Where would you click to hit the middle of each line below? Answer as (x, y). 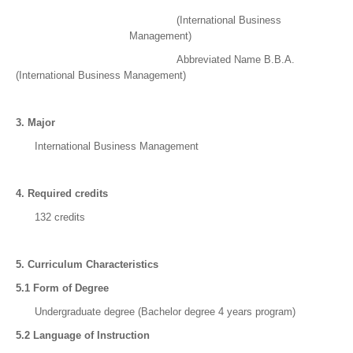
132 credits (50, 217)
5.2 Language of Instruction (83, 336)
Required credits (68, 194)
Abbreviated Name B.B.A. (155, 60)
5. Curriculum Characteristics (87, 265)
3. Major (58, 123)
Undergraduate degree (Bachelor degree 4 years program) (156, 312)
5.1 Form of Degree (62, 288)
